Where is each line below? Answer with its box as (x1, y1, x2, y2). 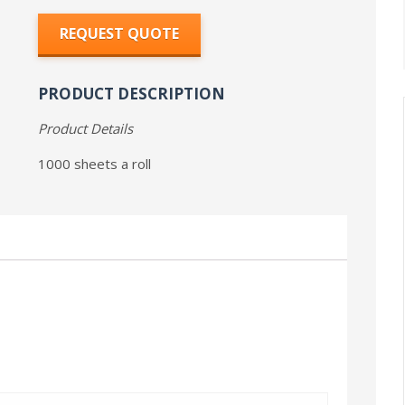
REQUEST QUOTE (60, 24, 180, 44)
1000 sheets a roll (38, 154, 152, 173)
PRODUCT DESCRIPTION (38, 82, 226, 104)
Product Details (38, 118, 134, 137)
